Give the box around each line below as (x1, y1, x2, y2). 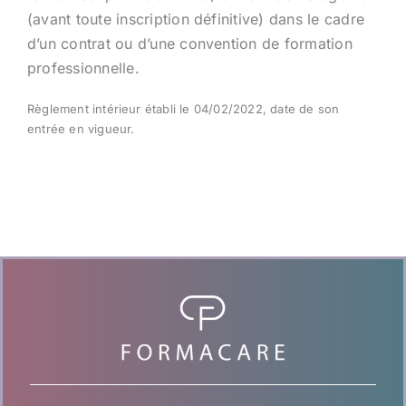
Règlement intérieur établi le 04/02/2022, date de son (26, 101, 340, 116)
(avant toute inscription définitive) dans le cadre (26, 9, 364, 28)
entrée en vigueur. (26, 121, 135, 136)
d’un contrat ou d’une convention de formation (26, 34, 353, 53)
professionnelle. (26, 58, 140, 77)
